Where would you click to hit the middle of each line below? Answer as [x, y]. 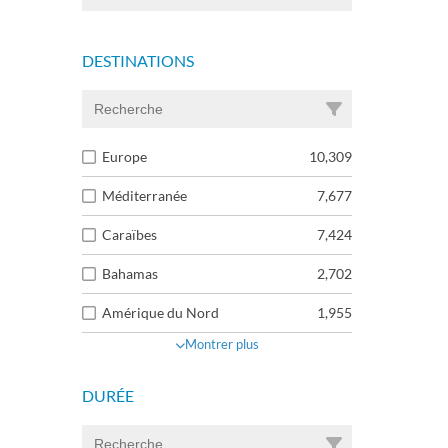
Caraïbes [129, 234]
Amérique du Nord [160, 312]
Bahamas [130, 273]
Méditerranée [144, 195]
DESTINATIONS [138, 60]
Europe [124, 156]
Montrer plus [222, 344]
